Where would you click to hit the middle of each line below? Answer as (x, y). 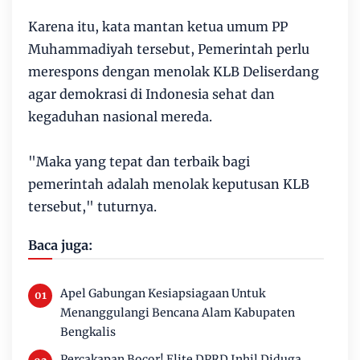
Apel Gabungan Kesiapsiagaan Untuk (163, 293)
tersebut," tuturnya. (92, 207)
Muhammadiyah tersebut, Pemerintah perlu (169, 49)
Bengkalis (88, 332)
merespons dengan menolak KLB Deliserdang (174, 72)
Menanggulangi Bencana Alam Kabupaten (178, 313)
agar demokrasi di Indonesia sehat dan (151, 94)
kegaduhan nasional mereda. (120, 117)
